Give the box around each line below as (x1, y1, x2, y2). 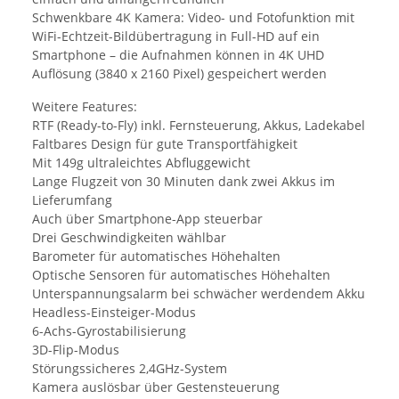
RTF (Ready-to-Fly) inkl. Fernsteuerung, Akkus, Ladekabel (32, 116, 365, 134)
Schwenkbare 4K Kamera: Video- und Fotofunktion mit (32, 8, 354, 26)
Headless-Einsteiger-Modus (32, 303, 196, 321)
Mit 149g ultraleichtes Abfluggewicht (32, 153, 250, 171)
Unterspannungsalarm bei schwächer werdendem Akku (32, 284, 365, 302)
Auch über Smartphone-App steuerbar (32, 209, 263, 227)
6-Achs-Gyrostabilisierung (32, 322, 186, 339)
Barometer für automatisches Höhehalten (32, 247, 281, 265)
